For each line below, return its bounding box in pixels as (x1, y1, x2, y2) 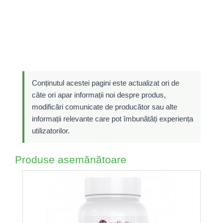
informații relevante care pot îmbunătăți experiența (32, 114, 193, 123)
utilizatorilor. (32, 126, 70, 135)
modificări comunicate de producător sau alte (32, 103, 177, 111)
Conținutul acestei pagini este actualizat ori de (32, 79, 179, 87)
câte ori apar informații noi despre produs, (32, 91, 166, 99)
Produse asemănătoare (15, 154, 126, 165)
